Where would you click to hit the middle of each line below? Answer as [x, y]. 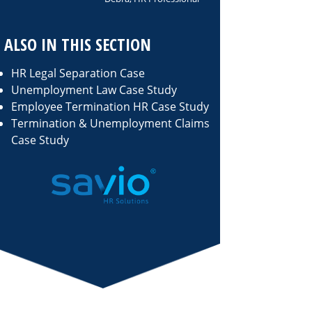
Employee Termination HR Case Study [110, 107]
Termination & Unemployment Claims [110, 123]
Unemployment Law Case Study [94, 90]
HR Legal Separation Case [78, 73]
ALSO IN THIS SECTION [78, 44]
